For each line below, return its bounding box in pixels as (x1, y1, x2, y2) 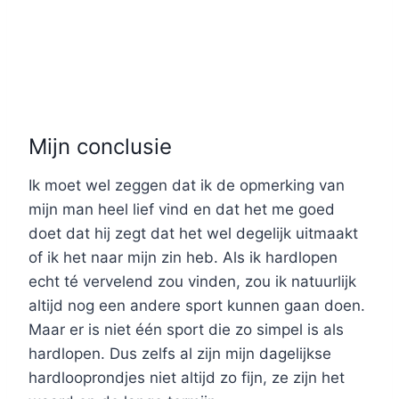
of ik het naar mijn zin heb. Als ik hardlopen (28, 248, 338, 267)
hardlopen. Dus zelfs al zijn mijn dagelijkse (28, 345, 331, 363)
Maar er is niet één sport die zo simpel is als (28, 321, 344, 339)
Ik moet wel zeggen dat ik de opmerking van (28, 176, 345, 195)
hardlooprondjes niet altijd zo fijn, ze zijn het (28, 369, 345, 387)
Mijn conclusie (28, 134, 172, 160)
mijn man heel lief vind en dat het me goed (28, 200, 335, 219)
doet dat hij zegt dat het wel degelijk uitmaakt (28, 224, 358, 243)
